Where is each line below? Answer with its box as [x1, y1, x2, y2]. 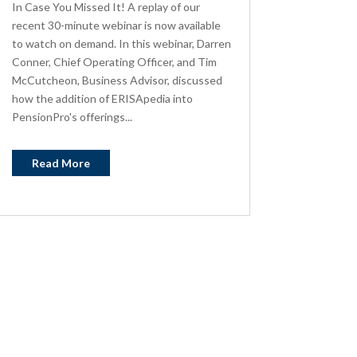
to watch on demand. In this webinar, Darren [11, 36, 231, 50]
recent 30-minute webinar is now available [11, 18, 221, 32]
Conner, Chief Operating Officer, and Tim [11, 54, 217, 69]
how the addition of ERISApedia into [11, 91, 193, 105]
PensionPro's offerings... [11, 109, 132, 124]
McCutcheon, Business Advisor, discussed [11, 73, 222, 87]
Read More [31, 155, 90, 170]
